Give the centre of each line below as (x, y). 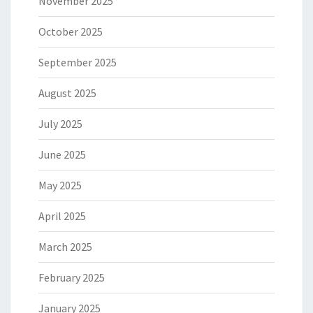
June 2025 (62, 155)
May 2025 (60, 185)
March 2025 (65, 247)
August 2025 (67, 93)
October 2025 (71, 32)
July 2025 (60, 124)
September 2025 (78, 63)
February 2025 (72, 278)
